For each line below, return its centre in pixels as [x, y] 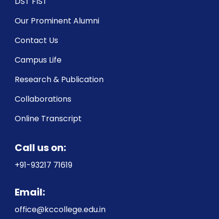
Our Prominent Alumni [57, 21]
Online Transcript [48, 118]
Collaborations [43, 99]
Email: [30, 192]
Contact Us [36, 40]
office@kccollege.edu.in [60, 209]
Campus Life [38, 60]
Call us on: [40, 148]
